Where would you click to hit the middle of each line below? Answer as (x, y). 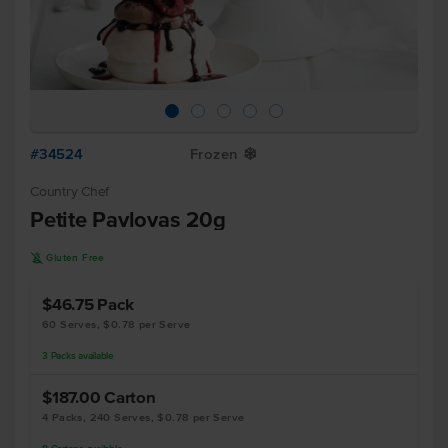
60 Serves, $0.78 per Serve (116, 324)
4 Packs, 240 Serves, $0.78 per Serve (143, 417)
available (94, 355)
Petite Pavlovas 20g (128, 219)
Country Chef (69, 191)
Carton (130, 396)
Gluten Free (75, 257)
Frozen (214, 153)
